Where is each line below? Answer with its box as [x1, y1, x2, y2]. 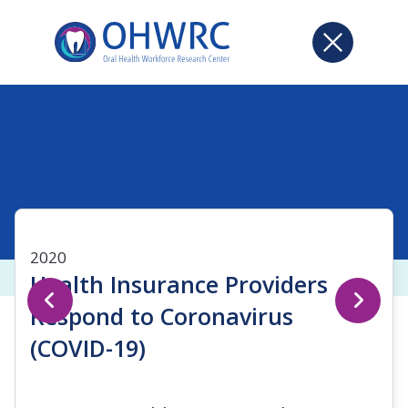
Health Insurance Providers [30, 269, 328, 300]
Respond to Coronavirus [30, 301, 293, 331]
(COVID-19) [30, 332, 146, 363]
